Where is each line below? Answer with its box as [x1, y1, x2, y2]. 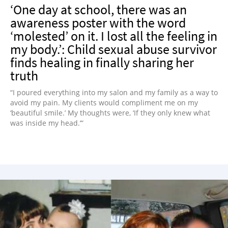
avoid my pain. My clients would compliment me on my [10, 98, 198, 107]
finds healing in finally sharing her [10, 54, 194, 71]
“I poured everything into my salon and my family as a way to [10, 88, 218, 97]
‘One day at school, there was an [10, 1, 187, 18]
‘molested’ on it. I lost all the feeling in [10, 27, 217, 44]
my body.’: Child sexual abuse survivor [10, 41, 217, 58]
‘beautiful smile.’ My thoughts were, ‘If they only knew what [10, 108, 210, 118]
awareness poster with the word [10, 14, 186, 31]
